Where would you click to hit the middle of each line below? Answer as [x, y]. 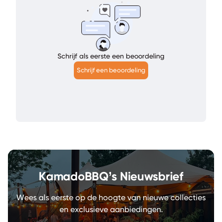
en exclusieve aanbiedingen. [111, 210]
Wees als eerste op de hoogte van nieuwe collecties [111, 198]
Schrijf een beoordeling [111, 71]
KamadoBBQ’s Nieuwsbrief [111, 177]
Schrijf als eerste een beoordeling [111, 57]
